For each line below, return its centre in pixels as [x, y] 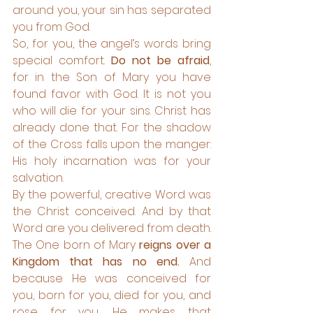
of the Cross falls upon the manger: [112, 144]
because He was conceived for [112, 278]
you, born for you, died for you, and [112, 295]
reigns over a [174, 245]
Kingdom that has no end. [96, 262]
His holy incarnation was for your [112, 161]
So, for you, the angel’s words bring [112, 44]
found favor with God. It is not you [112, 94]
